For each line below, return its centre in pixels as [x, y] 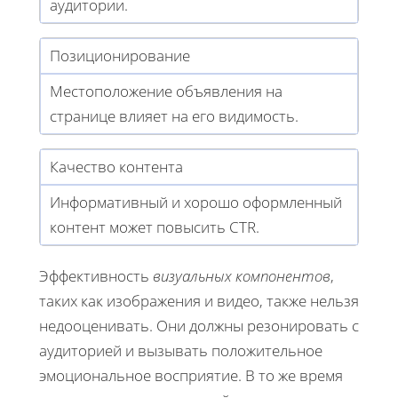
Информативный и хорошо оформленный [196, 202]
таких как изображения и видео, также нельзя [199, 300]
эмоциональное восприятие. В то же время [191, 375]
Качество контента [116, 166]
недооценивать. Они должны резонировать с [199, 325]
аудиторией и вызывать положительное [181, 350]
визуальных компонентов [242, 275]
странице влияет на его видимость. [174, 115]
